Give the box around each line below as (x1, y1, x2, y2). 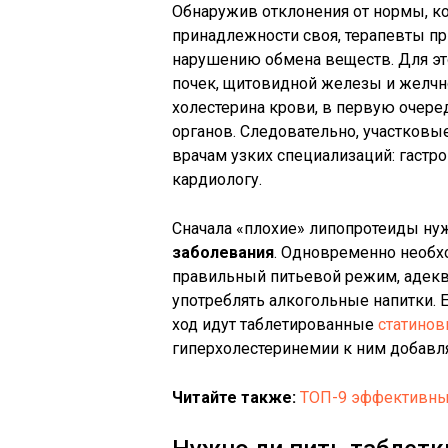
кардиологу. (172, 170, 262, 189)
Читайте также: (172, 388, 296, 407)
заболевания (172, 243, 274, 262)
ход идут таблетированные (172, 315, 378, 334)
